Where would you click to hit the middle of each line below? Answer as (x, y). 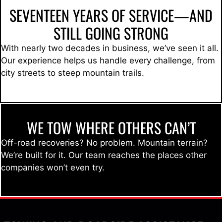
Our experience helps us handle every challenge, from (108, 61)
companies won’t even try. (53, 167)
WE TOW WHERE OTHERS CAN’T (111, 127)
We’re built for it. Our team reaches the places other (104, 155)
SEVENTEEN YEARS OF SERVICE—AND (111, 15)
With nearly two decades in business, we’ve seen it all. (110, 48)
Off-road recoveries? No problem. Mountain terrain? (104, 142)
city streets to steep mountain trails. (73, 73)
